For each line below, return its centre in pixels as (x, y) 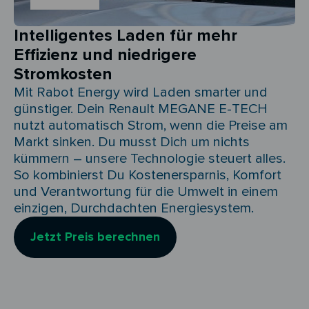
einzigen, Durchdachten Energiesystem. (134, 208)
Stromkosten (63, 74)
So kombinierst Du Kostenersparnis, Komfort (148, 175)
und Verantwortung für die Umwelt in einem (146, 192)
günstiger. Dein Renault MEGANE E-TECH (141, 109)
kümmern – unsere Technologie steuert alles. (150, 159)
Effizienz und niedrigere (105, 55)
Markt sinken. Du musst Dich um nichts (132, 142)
